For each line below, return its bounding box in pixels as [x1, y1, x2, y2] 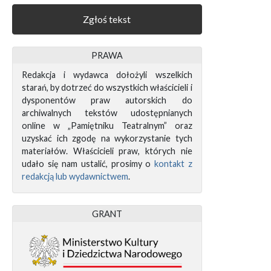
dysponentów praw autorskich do [22, 95, 192, 106]
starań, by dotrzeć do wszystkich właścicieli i [22, 82, 192, 93]
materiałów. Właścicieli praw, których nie [22, 146, 192, 157]
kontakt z [154, 158, 192, 169]
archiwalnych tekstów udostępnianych [22, 108, 192, 119]
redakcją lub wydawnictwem [22, 171, 128, 182]
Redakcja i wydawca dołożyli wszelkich [22, 70, 192, 80]
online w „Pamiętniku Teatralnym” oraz [22, 120, 192, 131]
